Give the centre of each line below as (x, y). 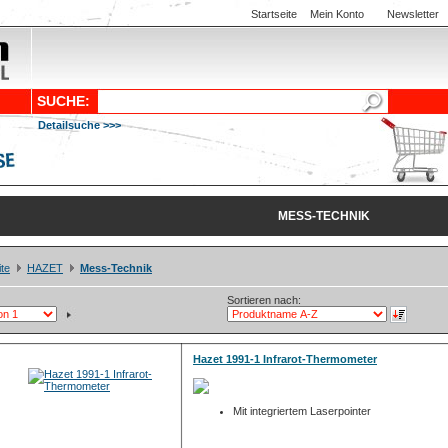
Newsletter (413, 14)
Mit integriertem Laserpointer (302, 411)
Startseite (274, 14)
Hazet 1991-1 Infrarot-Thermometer (285, 359)
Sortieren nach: (264, 300)
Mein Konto (337, 14)
